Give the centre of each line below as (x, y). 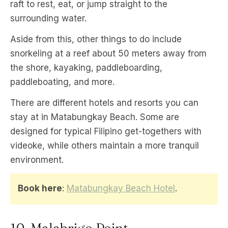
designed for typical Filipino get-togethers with (106, 132)
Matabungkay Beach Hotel (121, 189)
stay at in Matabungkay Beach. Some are (95, 117)
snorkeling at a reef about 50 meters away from (108, 54)
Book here (40, 189)
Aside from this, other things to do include (96, 39)
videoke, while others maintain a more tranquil (105, 146)
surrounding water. (48, 19)
